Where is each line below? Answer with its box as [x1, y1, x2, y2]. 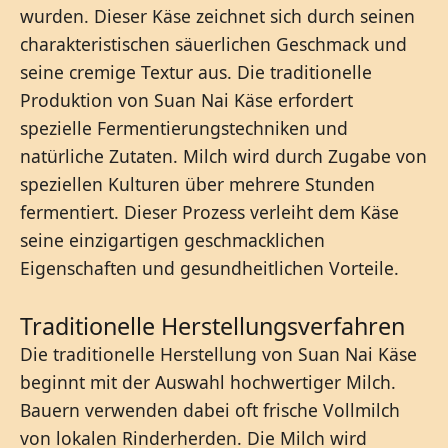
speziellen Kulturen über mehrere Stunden [20, 171, 375, 196]
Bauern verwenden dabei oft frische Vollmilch [20, 397, 400, 422]
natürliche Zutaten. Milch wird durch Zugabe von [20, 143, 427, 168]
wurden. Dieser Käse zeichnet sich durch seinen [20, 3, 415, 28]
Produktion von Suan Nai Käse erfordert [20, 87, 353, 112]
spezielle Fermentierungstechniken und [20, 115, 348, 140]
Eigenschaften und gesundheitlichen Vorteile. [20, 255, 399, 280]
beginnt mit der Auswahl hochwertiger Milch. [20, 369, 396, 394]
